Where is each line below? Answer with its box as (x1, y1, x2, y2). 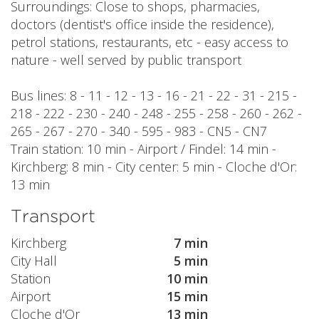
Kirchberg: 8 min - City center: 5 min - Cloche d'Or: (11, 157, 297, 175)
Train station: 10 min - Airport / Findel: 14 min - (11, 140, 276, 157)
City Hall (11, 252, 57, 270)
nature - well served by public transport (11, 51, 241, 68)
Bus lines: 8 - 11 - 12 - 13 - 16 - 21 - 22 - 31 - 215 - (11, 86, 297, 104)
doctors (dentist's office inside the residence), (11, 15, 274, 33)
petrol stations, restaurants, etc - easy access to (11, 33, 288, 51)
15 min (167, 288, 208, 305)
